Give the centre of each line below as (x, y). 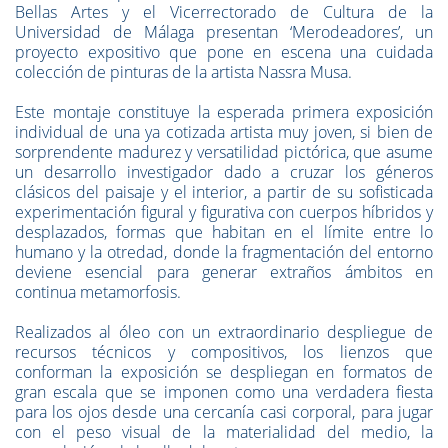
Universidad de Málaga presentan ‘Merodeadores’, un (224, 32)
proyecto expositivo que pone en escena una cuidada (224, 52)
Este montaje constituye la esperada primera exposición (224, 112)
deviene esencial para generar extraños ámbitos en (224, 272)
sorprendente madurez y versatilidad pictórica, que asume (224, 152)
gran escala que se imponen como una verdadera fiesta (224, 392)
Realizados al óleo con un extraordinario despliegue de (224, 332)
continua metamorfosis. (98, 292)
